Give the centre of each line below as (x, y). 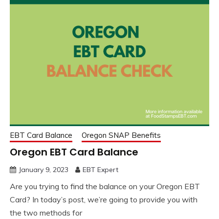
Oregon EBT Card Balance (74, 152)
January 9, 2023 (44, 169)
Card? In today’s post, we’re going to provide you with (104, 199)
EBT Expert (100, 169)
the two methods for (46, 212)
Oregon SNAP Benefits (121, 135)
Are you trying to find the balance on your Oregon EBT (105, 186)
